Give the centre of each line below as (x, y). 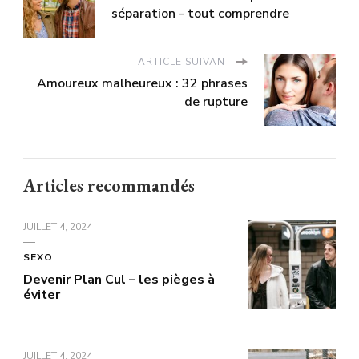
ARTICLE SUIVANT (185, 62)
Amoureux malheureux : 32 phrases (142, 84)
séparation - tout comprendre (200, 14)
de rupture (216, 102)
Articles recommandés (109, 186)
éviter (42, 295)
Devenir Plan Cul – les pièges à (119, 280)
